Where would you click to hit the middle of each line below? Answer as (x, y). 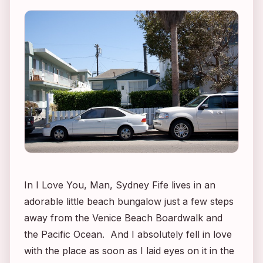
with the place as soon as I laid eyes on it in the (129, 251)
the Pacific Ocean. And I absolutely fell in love (128, 235)
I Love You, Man (73, 185)
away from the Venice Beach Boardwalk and (123, 218)
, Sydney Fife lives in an (163, 185)
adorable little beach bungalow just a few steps (129, 202)
